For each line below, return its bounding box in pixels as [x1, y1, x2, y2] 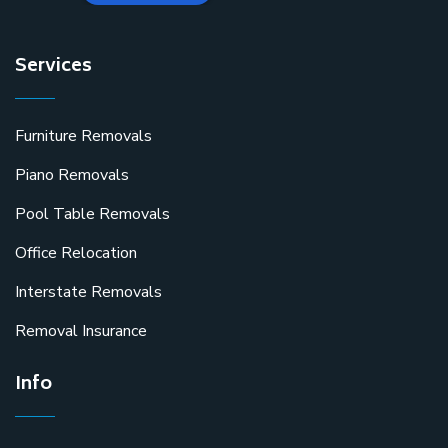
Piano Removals [15, 164, 129, 187]
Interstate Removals [15, 281, 162, 304]
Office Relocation [15, 242, 137, 265]
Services [15, 51, 92, 84]
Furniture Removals [15, 125, 152, 148]
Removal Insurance [15, 320, 147, 343]
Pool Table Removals [15, 203, 170, 226]
